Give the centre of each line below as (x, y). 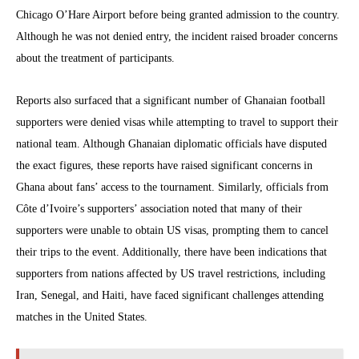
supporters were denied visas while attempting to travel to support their (177, 122)
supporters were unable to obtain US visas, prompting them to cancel (172, 230)
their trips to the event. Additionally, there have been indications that (171, 252)
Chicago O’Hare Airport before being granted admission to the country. (178, 14)
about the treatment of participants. (95, 58)
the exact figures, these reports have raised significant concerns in (164, 165)
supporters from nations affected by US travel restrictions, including (171, 273)
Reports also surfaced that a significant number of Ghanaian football (171, 100)
